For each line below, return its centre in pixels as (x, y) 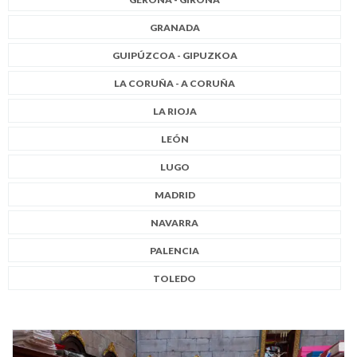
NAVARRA (175, 222)
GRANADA (175, 27)
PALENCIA (175, 250)
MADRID (175, 194)
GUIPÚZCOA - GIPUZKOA (175, 55)
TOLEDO (175, 278)
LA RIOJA (175, 111)
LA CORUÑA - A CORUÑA (175, 83)
